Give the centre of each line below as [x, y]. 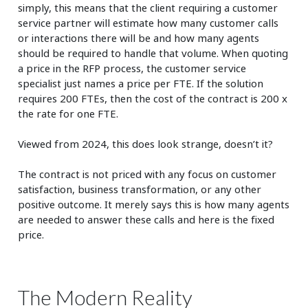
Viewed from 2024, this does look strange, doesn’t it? [146, 143]
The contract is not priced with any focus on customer [147, 174]
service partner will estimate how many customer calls [148, 22]
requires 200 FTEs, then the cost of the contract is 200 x [153, 98]
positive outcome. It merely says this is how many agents [154, 204]
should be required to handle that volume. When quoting [153, 53]
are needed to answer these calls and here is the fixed [146, 219]
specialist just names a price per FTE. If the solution [141, 83]
